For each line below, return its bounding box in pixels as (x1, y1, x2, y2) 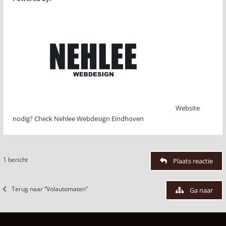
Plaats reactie (173, 156, 213, 165)
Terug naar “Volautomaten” (12, 185, 88, 193)
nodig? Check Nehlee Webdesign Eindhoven (13, 114, 144, 123)
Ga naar (190, 186, 213, 195)
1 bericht (3, 155, 28, 164)
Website (176, 103, 200, 112)
